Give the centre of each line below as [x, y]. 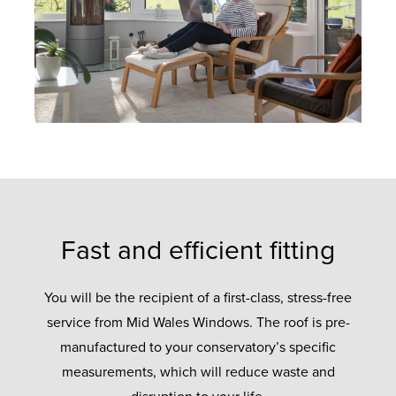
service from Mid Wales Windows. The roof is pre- [198, 322]
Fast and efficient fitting [198, 250]
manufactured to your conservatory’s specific [198, 347]
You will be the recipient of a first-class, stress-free [198, 297]
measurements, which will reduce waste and [198, 372]
